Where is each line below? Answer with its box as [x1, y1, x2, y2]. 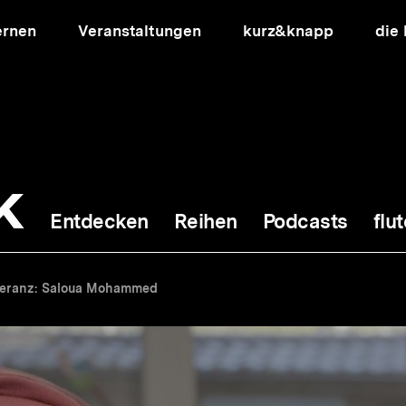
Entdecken [50, 209, 149, 233]
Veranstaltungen [78, 22, 201, 40]
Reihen [173, 209, 237, 233]
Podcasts [262, 209, 348, 233]
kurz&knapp [242, 22, 333, 40]
